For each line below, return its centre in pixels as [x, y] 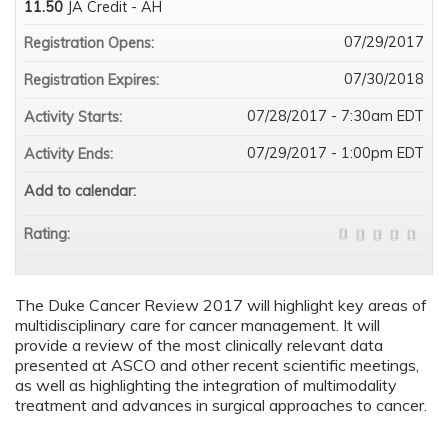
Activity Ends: [70, 154]
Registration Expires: [93, 80]
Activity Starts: [75, 117]
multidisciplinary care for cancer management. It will [197, 325]
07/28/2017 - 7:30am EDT [335, 116]
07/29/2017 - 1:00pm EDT [335, 153]
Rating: [49, 234]
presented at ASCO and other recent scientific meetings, [217, 365]
